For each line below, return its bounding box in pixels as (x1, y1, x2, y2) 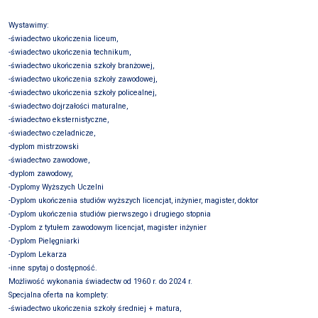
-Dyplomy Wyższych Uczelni (9, 182, 104, 192)
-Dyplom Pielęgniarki (9, 236, 79, 246)
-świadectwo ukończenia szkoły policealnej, (9, 88, 156, 97)
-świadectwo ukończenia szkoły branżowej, (9, 61, 154, 70)
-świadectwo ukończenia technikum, (9, 48, 131, 57)
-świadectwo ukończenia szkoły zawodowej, (9, 75, 157, 84)
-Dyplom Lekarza (9, 250, 67, 259)
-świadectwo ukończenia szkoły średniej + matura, (9, 304, 181, 313)
